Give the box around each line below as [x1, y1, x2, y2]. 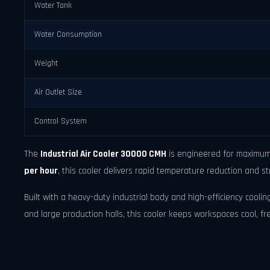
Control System [34, 115, 87, 127]
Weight [34, 57, 58, 69]
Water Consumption [34, 28, 102, 40]
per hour [24, 165, 58, 177]
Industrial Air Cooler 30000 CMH [40, 148, 166, 160]
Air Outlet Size [34, 86, 82, 98]
